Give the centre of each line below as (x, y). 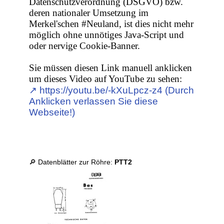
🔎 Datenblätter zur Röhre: (72, 162)
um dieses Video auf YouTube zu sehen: (106, 79)
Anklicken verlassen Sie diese (94, 101)
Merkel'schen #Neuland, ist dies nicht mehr (111, 24)
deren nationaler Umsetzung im (89, 13)
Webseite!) (52, 112)
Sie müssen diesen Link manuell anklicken (111, 68)
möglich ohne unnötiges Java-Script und (107, 35)
